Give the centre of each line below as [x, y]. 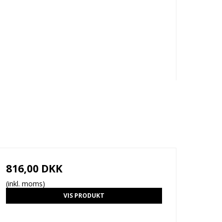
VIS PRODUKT [84, 196]
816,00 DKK [34, 169]
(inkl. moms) [25, 184]
